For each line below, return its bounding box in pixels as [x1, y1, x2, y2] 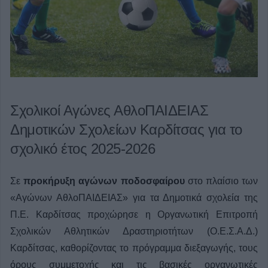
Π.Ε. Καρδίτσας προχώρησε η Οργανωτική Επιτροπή [10, 209, 258, 220]
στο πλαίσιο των [184, 176, 258, 187]
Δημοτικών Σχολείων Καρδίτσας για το [10, 121, 242, 138]
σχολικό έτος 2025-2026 [10, 141, 155, 157]
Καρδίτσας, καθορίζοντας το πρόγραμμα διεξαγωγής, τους [10, 243, 258, 254]
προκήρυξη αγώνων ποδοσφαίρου [23, 176, 185, 187]
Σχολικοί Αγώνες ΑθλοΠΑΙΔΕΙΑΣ [10, 102, 208, 119]
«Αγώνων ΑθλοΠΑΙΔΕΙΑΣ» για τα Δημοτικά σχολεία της [10, 193, 258, 203]
